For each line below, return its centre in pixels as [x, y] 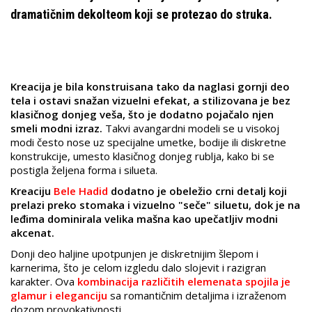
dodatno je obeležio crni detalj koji [197, 191]
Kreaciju [32, 191]
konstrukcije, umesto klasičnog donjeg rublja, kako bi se [142, 156]
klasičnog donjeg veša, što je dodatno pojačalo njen [142, 115]
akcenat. [32, 233]
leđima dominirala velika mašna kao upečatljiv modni [144, 219]
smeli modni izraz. [58, 128]
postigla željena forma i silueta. [84, 170]
